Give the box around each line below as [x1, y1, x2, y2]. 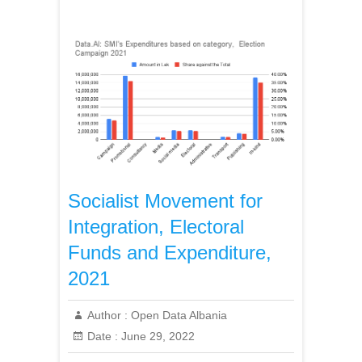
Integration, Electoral [68, 215, 244, 238]
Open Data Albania [128, 308, 227, 322]
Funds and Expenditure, [68, 241, 271, 263]
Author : [87, 308, 128, 322]
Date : [87, 329, 118, 343]
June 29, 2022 [118, 329, 195, 343]
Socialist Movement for [68, 189, 263, 212]
